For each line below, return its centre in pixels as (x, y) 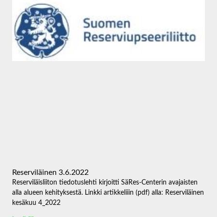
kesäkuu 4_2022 (38, 203)
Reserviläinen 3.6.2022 (50, 173)
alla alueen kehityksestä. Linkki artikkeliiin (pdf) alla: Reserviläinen (108, 193)
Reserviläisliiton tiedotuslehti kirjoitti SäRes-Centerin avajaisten (105, 183)
